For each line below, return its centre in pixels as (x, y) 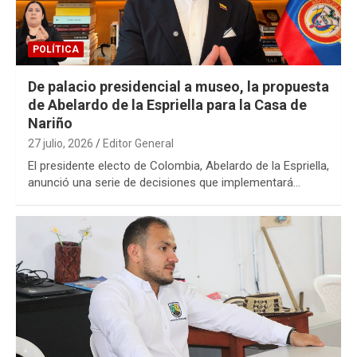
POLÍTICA (56, 49)
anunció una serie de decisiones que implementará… (164, 182)
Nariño (50, 123)
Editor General (138, 143)
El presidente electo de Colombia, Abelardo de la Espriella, (178, 165)
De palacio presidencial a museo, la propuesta (178, 86)
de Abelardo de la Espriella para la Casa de (167, 104)
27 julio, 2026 (61, 143)
